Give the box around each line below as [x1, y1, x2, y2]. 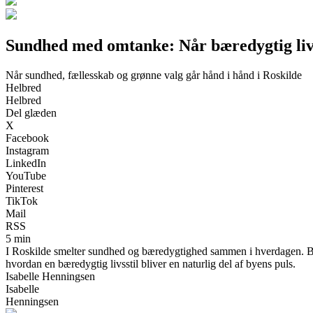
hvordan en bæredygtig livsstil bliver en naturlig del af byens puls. [6, 257, 296, 270]
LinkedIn [6, 156, 46, 169]
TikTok [6, 194, 38, 207]
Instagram [6, 144, 49, 156]
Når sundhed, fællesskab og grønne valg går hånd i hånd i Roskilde [6, 68, 302, 81]
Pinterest [6, 182, 43, 194]
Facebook [6, 131, 49, 144]
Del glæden [6, 106, 57, 119]
